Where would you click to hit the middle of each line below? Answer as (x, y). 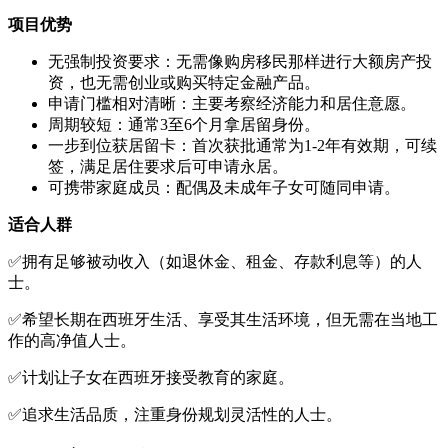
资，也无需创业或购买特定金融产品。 (184, 83)
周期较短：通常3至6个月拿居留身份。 (184, 125)
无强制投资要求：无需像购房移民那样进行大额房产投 (240, 62)
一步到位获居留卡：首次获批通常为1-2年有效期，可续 (242, 146)
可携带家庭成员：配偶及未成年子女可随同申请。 (224, 188)
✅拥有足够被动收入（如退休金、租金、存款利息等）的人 (215, 262)
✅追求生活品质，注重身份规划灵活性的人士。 (175, 415)
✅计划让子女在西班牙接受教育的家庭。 (151, 378)
